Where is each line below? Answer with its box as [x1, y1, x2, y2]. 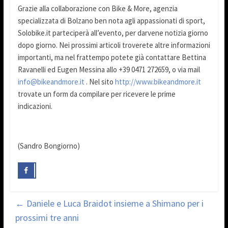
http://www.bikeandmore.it [115, 77, 201, 87]
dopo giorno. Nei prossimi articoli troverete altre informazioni [17, 40, 210, 50]
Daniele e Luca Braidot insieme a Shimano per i [24, 197, 204, 209]
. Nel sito [84, 77, 115, 87]
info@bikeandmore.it [17, 77, 84, 87]
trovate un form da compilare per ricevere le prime [17, 89, 176, 99]
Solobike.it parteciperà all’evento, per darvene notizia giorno [17, 28, 208, 38]
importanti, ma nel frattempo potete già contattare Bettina [17, 52, 206, 63]
